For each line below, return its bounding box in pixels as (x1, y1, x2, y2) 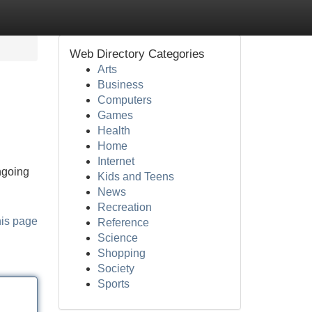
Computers (97, 94, 152, 106)
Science (97, 232, 138, 244)
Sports (97, 278, 130, 290)
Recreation (97, 201, 152, 213)
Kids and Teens (97, 171, 174, 182)
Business (97, 79, 143, 91)
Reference (97, 217, 149, 228)
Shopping (97, 247, 146, 259)
